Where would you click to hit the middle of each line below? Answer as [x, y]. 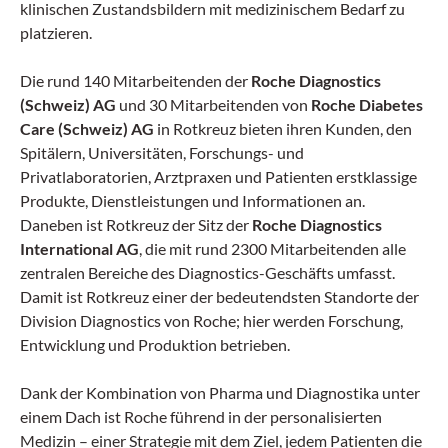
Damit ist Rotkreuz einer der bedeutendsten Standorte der [219, 296]
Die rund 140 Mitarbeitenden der [135, 80]
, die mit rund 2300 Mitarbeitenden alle [272, 248]
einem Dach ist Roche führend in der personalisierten [201, 416]
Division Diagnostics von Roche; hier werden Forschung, [211, 320]
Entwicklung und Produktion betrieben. [156, 344]
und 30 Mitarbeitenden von [213, 104]
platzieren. [56, 32]
